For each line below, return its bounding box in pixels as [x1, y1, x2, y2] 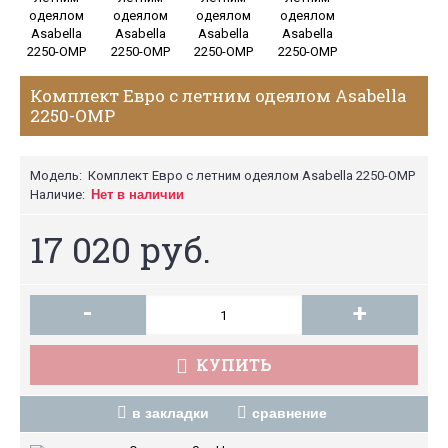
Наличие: [30, 187, 85, 202]
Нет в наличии [91, 187, 184, 202]
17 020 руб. [30, 226, 211, 272]
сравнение [251, 405, 327, 421]
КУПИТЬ [196, 354, 272, 375]
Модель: [30, 168, 82, 183]
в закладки [131, 405, 209, 421]
